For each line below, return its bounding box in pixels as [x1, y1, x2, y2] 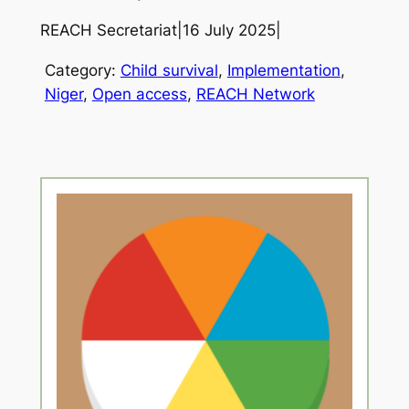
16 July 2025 [182, 21, 276, 40]
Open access [91, 85, 187, 104]
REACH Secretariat [39, 21, 177, 40]
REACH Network [195, 85, 315, 104]
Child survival [120, 61, 218, 80]
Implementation [226, 61, 341, 80]
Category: [44, 61, 121, 80]
